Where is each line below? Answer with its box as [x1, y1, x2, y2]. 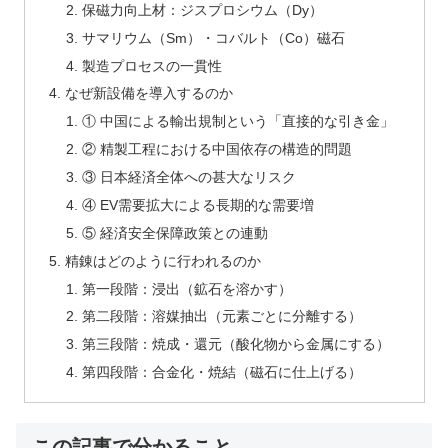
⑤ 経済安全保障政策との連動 [82, 224, 269, 241]
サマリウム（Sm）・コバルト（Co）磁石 [82, 29, 346, 46]
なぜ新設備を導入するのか [64, 85, 233, 102]
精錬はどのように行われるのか [64, 252, 261, 269]
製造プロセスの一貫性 [82, 57, 223, 74]
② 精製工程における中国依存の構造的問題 [82, 141, 353, 158]
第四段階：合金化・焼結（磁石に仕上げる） [82, 364, 363, 381]
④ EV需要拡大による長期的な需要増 [82, 196, 315, 213]
